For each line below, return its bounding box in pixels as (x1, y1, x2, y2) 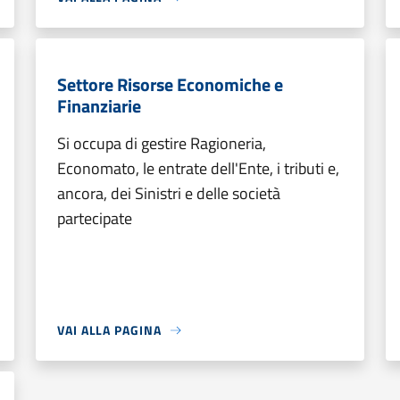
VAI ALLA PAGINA (57, 321, 162, 339)
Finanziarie (57, 92, 141, 120)
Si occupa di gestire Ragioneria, (57, 131, 266, 155)
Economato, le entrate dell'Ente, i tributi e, (57, 156, 339, 180)
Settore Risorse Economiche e (57, 71, 283, 98)
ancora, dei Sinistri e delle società (57, 181, 280, 205)
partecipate (57, 206, 132, 230)
